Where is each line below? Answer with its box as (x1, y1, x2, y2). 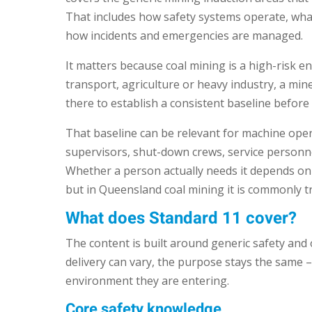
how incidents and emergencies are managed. (65, 28, 304, 44)
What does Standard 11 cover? (65, 206, 297, 231)
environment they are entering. (65, 273, 230, 289)
